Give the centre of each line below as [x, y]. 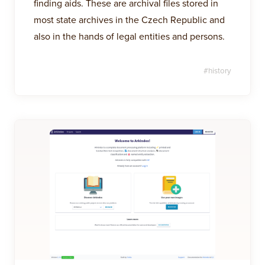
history [220, 70]
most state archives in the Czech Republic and [129, 20]
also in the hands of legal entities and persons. [129, 36]
